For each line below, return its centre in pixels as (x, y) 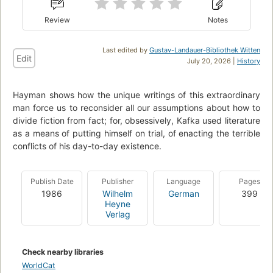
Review (58, 20)
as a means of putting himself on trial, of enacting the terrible (136, 133)
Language (183, 182)
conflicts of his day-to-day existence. (87, 146)
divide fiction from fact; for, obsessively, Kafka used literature (136, 121)
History (249, 61)
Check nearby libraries (63, 252)
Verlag (118, 214)
